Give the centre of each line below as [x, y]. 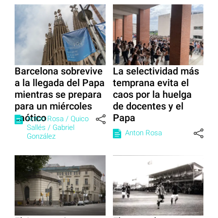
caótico [30, 118]
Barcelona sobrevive [59, 71]
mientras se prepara [58, 94]
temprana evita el [151, 82]
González [41, 136]
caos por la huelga [152, 94]
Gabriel [64, 127]
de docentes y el [148, 106]
